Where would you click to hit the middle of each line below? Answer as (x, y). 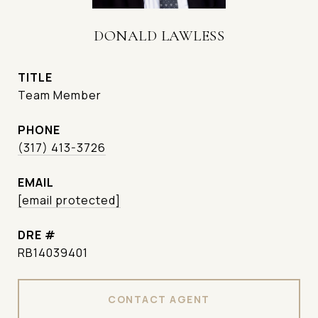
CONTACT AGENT (159, 299)
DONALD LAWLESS (159, 36)
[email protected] (69, 200)
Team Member (60, 95)
